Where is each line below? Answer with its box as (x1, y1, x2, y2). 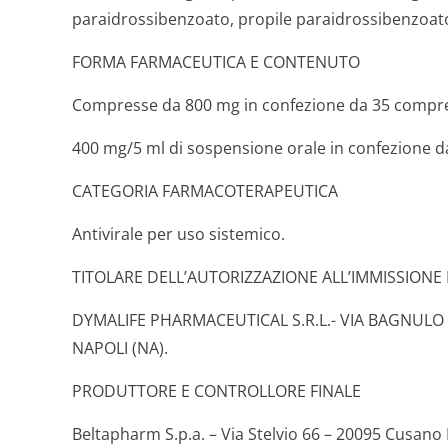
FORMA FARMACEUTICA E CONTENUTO (72, 51, 360, 73)
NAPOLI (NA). (72, 337, 168, 359)
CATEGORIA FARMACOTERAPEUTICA (72, 180, 338, 202)
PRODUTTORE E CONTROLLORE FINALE (72, 380, 361, 402)
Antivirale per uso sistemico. (72, 223, 285, 245)
